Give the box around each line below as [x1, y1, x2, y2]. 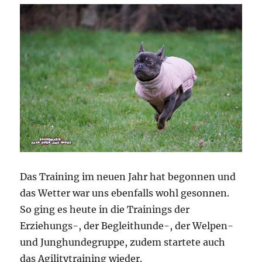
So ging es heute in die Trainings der [20, 203, 190, 215]
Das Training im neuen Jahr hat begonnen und [20, 170, 236, 182]
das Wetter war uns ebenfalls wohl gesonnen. [20, 187, 230, 199]
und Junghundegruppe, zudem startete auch [20, 236, 226, 248]
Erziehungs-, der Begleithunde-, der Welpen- [20, 219, 234, 232]
